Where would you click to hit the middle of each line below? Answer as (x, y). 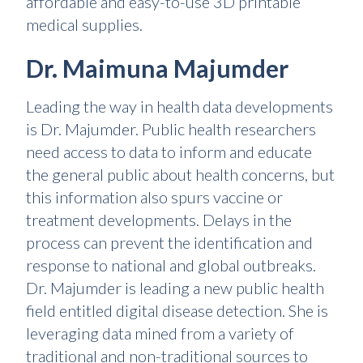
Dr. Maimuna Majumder (157, 68)
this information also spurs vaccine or (154, 197)
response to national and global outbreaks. (171, 265)
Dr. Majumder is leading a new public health (175, 288)
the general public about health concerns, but (180, 174)
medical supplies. (84, 24)
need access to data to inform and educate (169, 152)
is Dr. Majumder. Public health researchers (171, 129)
